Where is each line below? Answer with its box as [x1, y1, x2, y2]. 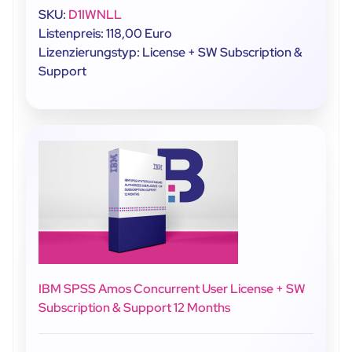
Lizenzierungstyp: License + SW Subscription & [38, 43, 302, 60]
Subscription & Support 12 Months [38, 299, 230, 316]
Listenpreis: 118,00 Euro [38, 24, 172, 42]
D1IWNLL [68, 5, 122, 23]
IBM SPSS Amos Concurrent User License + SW [38, 280, 306, 297]
